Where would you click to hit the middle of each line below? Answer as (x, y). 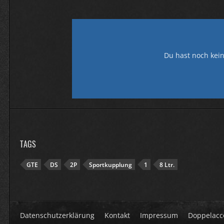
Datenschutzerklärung (57, 215)
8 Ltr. (167, 164)
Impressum (159, 215)
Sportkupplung (110, 164)
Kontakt (117, 215)
